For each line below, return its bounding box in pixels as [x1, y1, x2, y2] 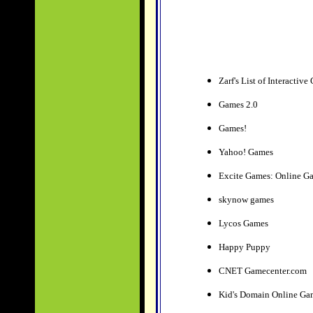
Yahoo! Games [218, 147, 275, 157]
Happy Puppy [218, 242, 270, 252]
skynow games [218, 194, 276, 205]
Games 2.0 [218, 99, 260, 110]
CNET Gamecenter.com [218, 265, 307, 276]
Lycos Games [218, 218, 270, 228]
